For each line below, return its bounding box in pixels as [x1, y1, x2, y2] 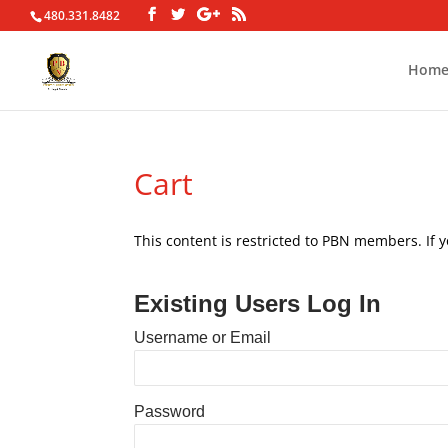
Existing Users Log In [134, 290, 382, 317]
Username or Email [134, 329, 272, 346]
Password [134, 403, 206, 420]
